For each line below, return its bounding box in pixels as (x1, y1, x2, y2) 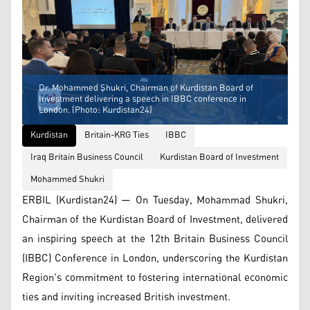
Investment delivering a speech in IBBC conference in (39, 90, 246, 108)
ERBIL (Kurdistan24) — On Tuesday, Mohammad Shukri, (22, 190, 288, 210)
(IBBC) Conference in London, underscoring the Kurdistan (22, 248, 288, 268)
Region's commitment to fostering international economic (22, 267, 288, 288)
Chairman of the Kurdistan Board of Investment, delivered (22, 209, 288, 230)
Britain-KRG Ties (84, 126, 149, 144)
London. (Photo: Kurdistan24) (39, 101, 152, 119)
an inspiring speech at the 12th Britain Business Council (22, 228, 288, 249)
